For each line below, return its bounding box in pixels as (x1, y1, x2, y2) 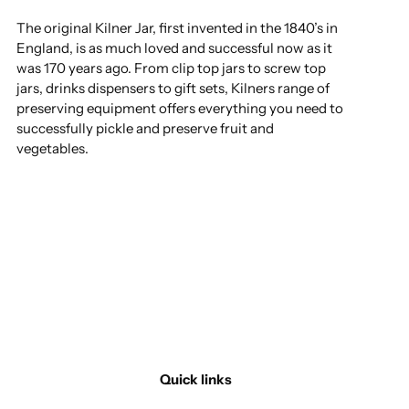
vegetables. (16, 140, 89, 157)
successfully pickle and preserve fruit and (16, 120, 274, 137)
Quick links (160, 371, 232, 389)
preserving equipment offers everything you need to (16, 100, 343, 117)
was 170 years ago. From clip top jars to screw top (16, 59, 326, 77)
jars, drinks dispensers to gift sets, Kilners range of (16, 79, 330, 97)
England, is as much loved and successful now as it (16, 39, 332, 57)
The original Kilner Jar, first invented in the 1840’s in (16, 19, 338, 37)
